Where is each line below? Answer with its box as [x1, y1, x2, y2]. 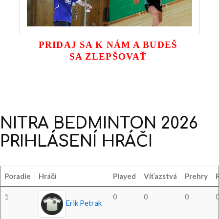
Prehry [185, 172, 208, 181]
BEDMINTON [53, 115, 156, 132]
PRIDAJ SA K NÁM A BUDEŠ [39, 40, 180, 50]
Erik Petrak [66, 198, 102, 208]
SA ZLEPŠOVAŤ [69, 51, 150, 62]
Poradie [4, 172, 31, 181]
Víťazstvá [144, 172, 177, 181]
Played [113, 172, 136, 181]
